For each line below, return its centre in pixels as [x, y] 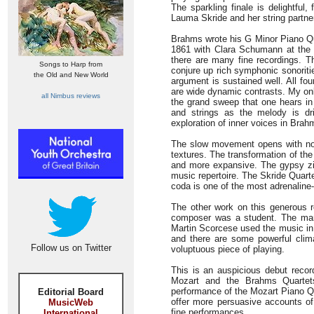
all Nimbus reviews [71, 96]
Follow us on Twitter [71, 248]
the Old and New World [71, 75]
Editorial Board [71, 292]
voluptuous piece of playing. [228, 249]
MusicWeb [71, 302]
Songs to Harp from [71, 64]
